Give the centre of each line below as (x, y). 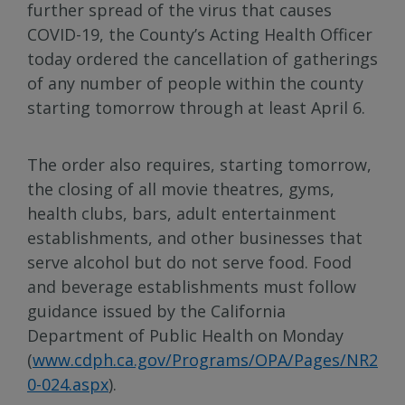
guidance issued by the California (156, 311)
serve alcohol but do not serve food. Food (189, 262)
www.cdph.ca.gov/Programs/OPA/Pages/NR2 (205, 360)
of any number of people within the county (195, 83)
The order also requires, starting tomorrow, (199, 165)
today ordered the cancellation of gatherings (202, 59)
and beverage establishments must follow (192, 287)
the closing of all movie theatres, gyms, (181, 189)
